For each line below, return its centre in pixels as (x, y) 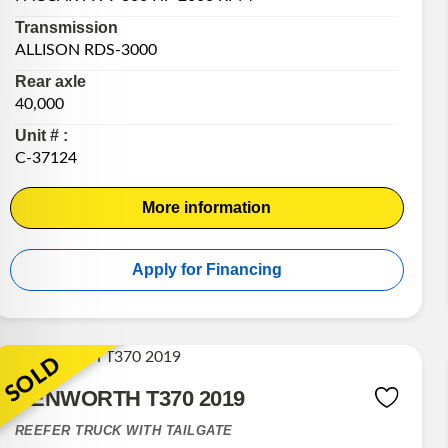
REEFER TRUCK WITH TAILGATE (123, 431)
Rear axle (50, 82)
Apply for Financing (206, 270)
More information (207, 208)
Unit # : (41, 136)
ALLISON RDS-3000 (85, 50)
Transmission (66, 28)
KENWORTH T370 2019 (129, 399)
